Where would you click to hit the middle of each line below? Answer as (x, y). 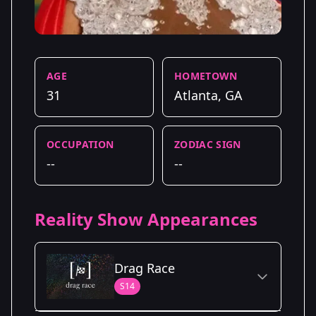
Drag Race (145, 268)
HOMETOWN (206, 75)
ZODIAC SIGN (208, 144)
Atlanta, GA (208, 95)
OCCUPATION (80, 144)
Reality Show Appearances (146, 219)
